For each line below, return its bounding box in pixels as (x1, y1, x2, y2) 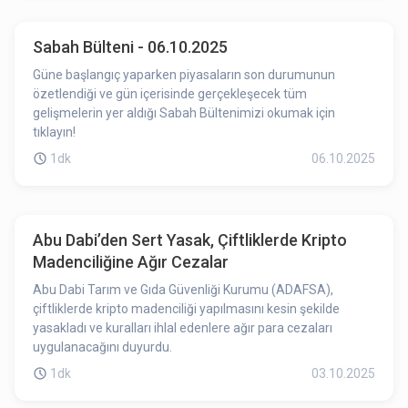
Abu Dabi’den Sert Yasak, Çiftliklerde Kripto (33, 230, 347, 250)
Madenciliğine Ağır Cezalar (33, 252, 229, 271)
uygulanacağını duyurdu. (33, 340, 172, 354)
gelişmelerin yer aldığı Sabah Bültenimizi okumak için (33, 106, 335, 120)
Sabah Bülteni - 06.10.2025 (33, 37, 228, 56)
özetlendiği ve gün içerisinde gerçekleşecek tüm (33, 87, 307, 101)
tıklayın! (33, 125, 76, 139)
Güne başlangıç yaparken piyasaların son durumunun (33, 67, 335, 82)
